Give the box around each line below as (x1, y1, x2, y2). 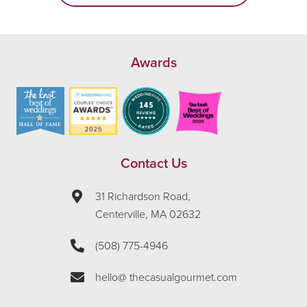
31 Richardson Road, (95, 190, 191, 204)
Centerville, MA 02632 (95, 208, 201, 222)
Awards (130, 55, 177, 72)
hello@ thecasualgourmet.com (95, 271, 237, 285)
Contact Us (120, 156, 187, 173)
